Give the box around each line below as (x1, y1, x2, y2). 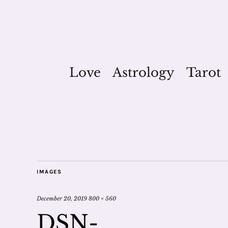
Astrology (112, 65, 175, 80)
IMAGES (37, 168, 62, 175)
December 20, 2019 (37, 195, 87, 202)
